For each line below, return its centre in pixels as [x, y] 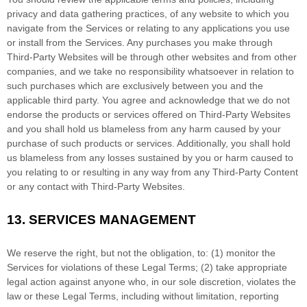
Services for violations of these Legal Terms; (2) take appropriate [147, 268]
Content [280, 172]
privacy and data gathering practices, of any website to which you [148, 14]
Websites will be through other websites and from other [176, 57]
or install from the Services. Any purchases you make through [140, 43]
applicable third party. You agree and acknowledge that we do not [148, 100]
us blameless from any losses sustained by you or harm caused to [150, 158]
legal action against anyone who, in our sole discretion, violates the [151, 282]
